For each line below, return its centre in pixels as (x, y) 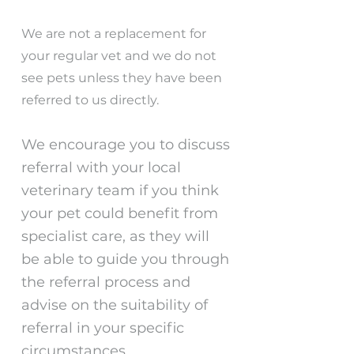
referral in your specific (103, 328)
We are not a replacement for (114, 34)
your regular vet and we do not (119, 56)
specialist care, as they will (115, 236)
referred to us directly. (92, 100)
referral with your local (101, 168)
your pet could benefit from (120, 213)
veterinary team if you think (120, 190)
